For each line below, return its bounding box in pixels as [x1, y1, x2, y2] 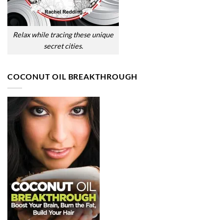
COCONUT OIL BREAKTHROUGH [7, 71, 138, 81]
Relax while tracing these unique [13, 30, 113, 39]
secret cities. [43, 42, 83, 51]
